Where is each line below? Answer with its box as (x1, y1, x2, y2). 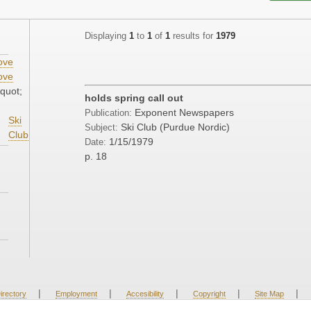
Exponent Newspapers (135, 107, 234, 119)
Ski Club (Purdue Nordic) (121, 121, 230, 133)
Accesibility (126, 289, 164, 299)
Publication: (85, 108, 135, 119)
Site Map (254, 289, 284, 299)
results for (170, 31, 216, 42)
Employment (55, 289, 97, 299)
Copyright (192, 289, 226, 299)
